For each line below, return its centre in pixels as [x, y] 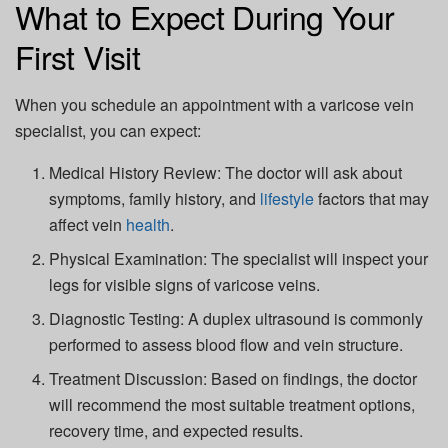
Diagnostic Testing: [117, 318]
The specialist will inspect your [318, 258]
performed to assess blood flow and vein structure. [226, 344]
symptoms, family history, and [155, 198]
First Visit [77, 55]
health [148, 224]
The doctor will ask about [312, 172]
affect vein [88, 224]
